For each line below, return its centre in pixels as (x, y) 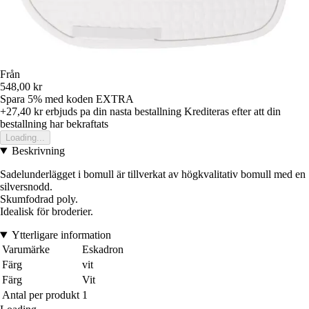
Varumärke (26, 250)
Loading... (25, 138)
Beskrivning (38, 151)
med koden (70, 99)
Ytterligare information (61, 235)
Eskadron (103, 250)
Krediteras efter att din (232, 112)
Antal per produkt (41, 295)
